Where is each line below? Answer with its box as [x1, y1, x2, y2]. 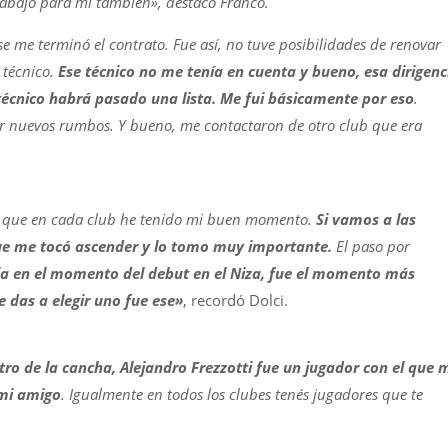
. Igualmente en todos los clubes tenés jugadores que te [61, 384, 423, 404]
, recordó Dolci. [183, 290, 288, 310]
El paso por [332, 236, 410, 256]
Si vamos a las [312, 209, 416, 229]
